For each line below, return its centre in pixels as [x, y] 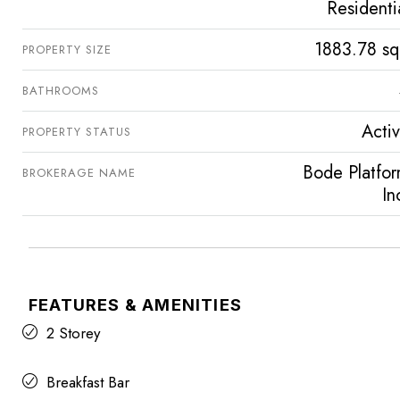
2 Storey [73, 333]
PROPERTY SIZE [67, 50]
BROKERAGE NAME [79, 173]
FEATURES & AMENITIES [135, 305]
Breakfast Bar [88, 383]
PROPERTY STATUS [77, 132]
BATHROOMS [61, 91]
